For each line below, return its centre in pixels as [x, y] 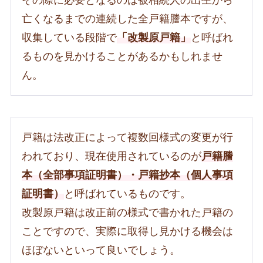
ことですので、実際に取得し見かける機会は [127, 231]
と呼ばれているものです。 [127, 193]
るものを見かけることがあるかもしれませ [122, 56]
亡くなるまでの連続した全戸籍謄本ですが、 [127, 18]
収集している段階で [69, 37]
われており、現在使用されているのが [111, 156]
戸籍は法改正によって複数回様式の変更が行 [127, 137]
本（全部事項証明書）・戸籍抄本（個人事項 [127, 175]
